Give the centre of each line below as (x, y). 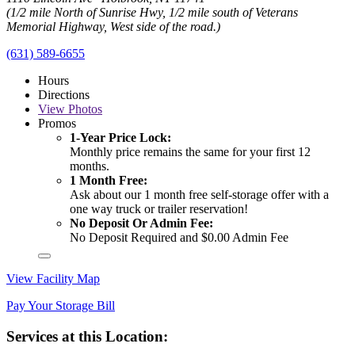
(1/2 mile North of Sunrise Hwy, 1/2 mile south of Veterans (152, 13)
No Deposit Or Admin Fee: (141, 223)
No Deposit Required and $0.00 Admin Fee (179, 238)
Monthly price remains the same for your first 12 (190, 152)
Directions (64, 95)
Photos (84, 109)
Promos (57, 124)
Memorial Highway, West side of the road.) (113, 27)
